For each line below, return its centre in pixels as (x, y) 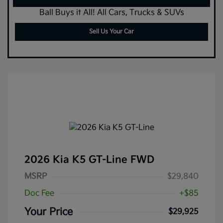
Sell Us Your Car (111, 31)
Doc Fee (39, 194)
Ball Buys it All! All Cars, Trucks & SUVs (111, 12)
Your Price (49, 212)
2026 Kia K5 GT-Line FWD (89, 160)
